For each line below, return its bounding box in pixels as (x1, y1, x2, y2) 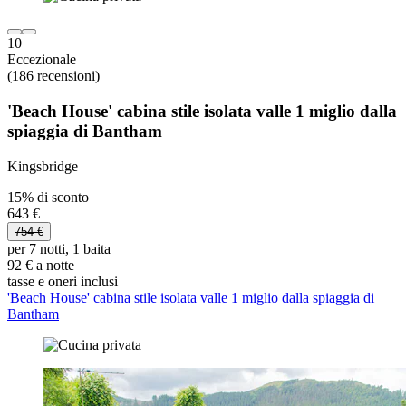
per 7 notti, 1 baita (7, 240, 111, 256)
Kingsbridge (7, 158, 78, 174)
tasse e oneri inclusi (7, 273, 118, 289)
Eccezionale (7, 52, 76, 68)
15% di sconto (7, 188, 89, 205)
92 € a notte (7, 256, 74, 273)
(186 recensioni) (7, 68, 100, 84)
